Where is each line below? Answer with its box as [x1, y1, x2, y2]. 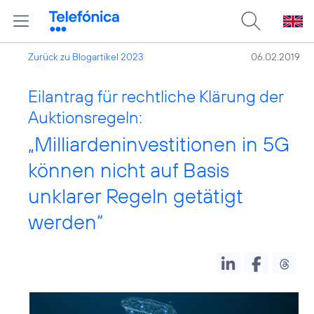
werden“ [28, 209, 103, 235]
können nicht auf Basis [28, 157, 229, 183]
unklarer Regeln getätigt [28, 183, 243, 209]
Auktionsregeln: [28, 107, 142, 128]
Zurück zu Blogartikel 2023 [28, 50, 144, 63]
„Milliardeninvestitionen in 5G [28, 131, 289, 157]
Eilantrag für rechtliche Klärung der [28, 86, 284, 107]
